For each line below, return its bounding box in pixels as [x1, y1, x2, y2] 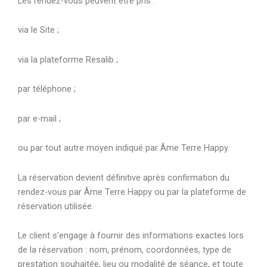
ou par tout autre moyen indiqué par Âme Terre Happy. [18, 142, 229, 154]
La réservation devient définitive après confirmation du [18, 172, 229, 183]
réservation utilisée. [18, 200, 94, 212]
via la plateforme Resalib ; [18, 54, 118, 65]
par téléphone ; [18, 83, 76, 95]
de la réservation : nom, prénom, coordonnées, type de [18, 244, 231, 256]
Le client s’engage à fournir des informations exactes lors [18, 230, 244, 241]
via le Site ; [18, 24, 59, 36]
